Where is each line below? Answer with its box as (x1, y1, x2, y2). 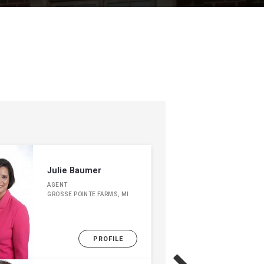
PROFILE (93, 235, 123, 243)
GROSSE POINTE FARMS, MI (47, 191, 129, 197)
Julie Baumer (47, 166, 102, 176)
